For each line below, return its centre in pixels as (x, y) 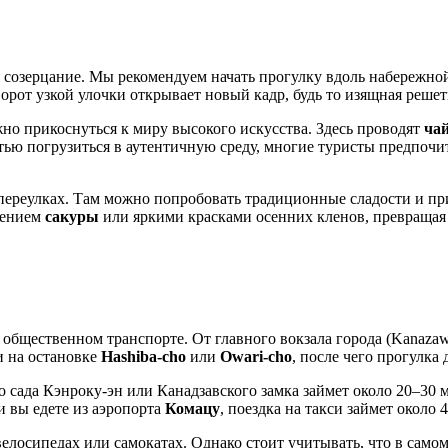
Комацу (192, 408)
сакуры (72, 216)
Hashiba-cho (143, 356)
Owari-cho (256, 356)
